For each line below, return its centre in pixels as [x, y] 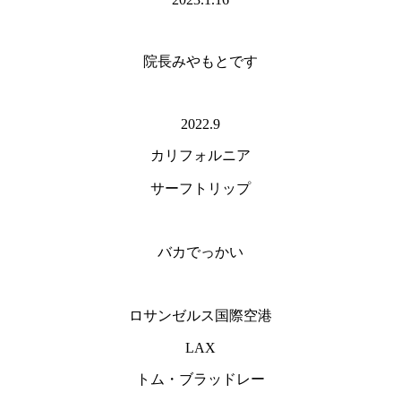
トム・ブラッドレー [200, 380]
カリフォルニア [200, 156]
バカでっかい [200, 252]
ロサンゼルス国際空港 [200, 316]
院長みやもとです [200, 62]
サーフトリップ [200, 189]
